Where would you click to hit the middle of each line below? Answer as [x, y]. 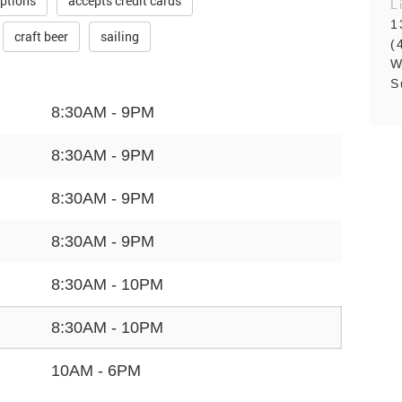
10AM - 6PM [96, 371]
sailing [120, 37]
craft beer [41, 37]
